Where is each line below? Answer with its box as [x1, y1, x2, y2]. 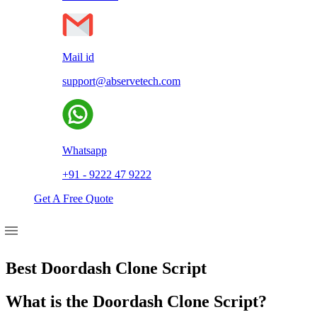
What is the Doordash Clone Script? [6, 292, 267, 311]
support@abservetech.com [62, 75, 180, 87]
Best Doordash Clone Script [6, 258, 207, 277]
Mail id [62, 51, 94, 63]
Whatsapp [62, 144, 107, 156]
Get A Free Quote [34, 192, 113, 204]
